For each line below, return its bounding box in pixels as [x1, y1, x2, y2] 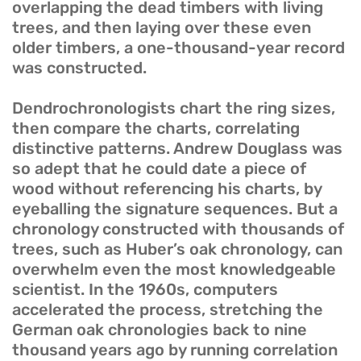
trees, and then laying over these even [12, 18, 311, 38]
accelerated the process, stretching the [12, 300, 323, 320]
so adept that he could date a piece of [12, 159, 306, 179]
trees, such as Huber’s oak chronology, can [12, 239, 342, 259]
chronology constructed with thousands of [12, 219, 344, 239]
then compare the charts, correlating [12, 118, 300, 139]
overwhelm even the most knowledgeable [12, 259, 336, 280]
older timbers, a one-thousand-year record [12, 38, 345, 58]
